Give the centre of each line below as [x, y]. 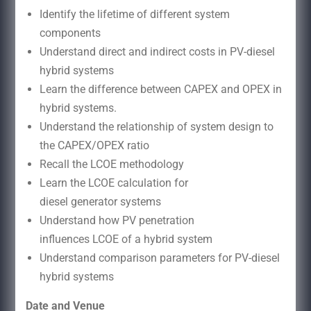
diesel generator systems [101, 201]
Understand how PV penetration [117, 220]
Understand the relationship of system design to [156, 126]
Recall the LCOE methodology [111, 164]
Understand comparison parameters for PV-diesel [159, 258]
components [71, 33]
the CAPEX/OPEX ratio [95, 145]
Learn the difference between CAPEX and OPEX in [160, 89]
